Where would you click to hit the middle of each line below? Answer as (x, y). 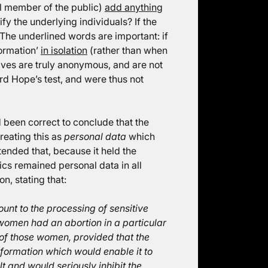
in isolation (64, 50)
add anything (134, 7)
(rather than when (127, 50)
